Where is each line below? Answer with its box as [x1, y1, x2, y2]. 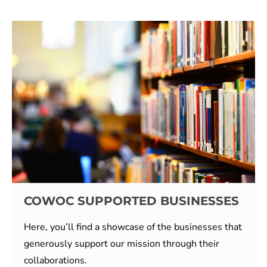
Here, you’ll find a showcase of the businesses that [24, 220, 242, 234]
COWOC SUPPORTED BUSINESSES [24, 193, 239, 208]
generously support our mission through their [24, 237, 219, 250]
